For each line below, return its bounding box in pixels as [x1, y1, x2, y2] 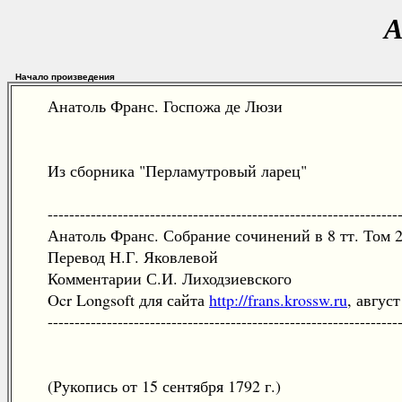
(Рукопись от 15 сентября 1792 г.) [21, 375, 281, 397]
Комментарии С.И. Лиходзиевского [21, 267, 292, 289]
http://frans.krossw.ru [209, 289, 347, 310]
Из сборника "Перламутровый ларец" [21, 160, 307, 181]
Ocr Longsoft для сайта [21, 289, 209, 310]
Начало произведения [15, 72, 115, 82]
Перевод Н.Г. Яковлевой [21, 246, 218, 267]
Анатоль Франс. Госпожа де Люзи [21, 95, 283, 117]
